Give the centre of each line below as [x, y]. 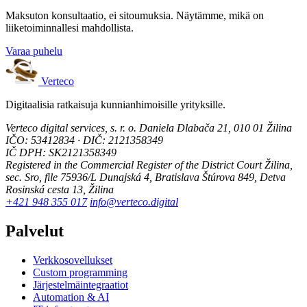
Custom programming [80, 272]
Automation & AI [71, 297]
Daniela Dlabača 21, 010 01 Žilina [214, 128]
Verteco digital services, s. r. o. [71, 128]
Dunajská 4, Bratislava [149, 177]
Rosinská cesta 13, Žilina [60, 190]
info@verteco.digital [134, 202]
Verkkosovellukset [73, 260]
